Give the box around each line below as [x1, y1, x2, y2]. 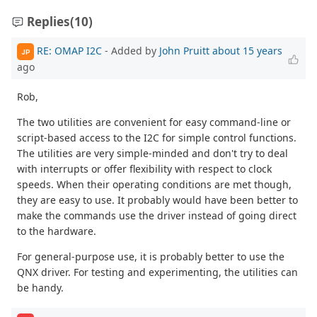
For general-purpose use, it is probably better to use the [17, 250, 284, 264]
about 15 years [212, 43, 282, 57]
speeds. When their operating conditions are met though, [17, 178, 292, 192]
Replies [27, 13, 70, 30]
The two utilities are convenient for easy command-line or [17, 115, 291, 129]
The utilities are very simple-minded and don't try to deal [17, 146, 288, 161]
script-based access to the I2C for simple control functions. [17, 131, 296, 145]
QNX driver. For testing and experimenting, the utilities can [17, 265, 298, 279]
